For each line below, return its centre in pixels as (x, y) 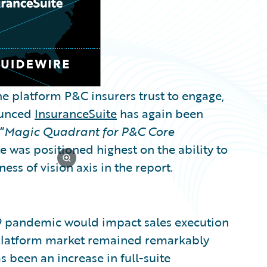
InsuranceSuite (76, 113)
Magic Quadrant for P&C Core (89, 131)
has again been (160, 113)
